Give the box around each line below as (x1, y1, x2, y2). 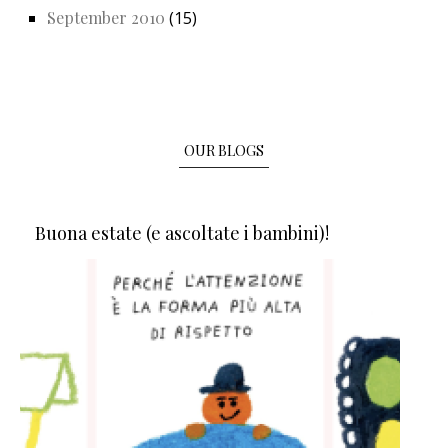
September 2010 (47, 7, 165, 29)
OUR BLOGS (184, 141, 264, 161)
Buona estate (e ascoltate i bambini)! (35, 221, 329, 246)
